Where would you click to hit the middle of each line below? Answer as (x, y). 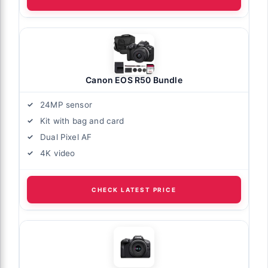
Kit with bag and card (82, 121)
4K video (58, 153)
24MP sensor (66, 104)
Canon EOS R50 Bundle (134, 80)
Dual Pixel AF (66, 137)
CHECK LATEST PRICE (134, 189)
